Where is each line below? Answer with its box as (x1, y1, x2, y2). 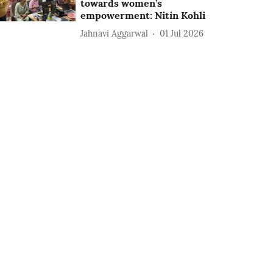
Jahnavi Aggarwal (80, 27, 149, 39)
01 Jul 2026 (160, 27, 204, 39)
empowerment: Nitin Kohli (80, 9, 206, 21)
